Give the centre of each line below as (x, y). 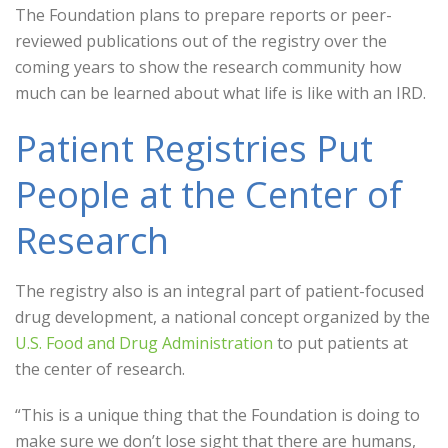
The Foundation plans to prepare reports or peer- (203, 15)
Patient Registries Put (194, 148)
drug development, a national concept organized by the (222, 317)
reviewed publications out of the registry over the (201, 41)
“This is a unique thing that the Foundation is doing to (217, 415)
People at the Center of (208, 194)
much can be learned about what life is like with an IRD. (220, 93)
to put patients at (340, 343)
